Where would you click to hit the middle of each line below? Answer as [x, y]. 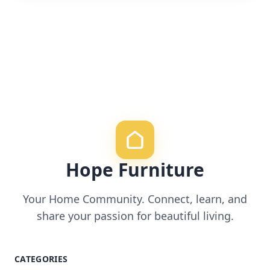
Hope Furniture [135, 169]
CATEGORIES [41, 259]
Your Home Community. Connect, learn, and [135, 199]
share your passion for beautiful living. [135, 215]
